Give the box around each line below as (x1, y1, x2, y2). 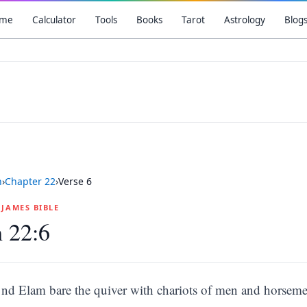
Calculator (32, 14, 76, 26)
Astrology (223, 14, 265, 26)
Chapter (5, 175, 45, 188)
